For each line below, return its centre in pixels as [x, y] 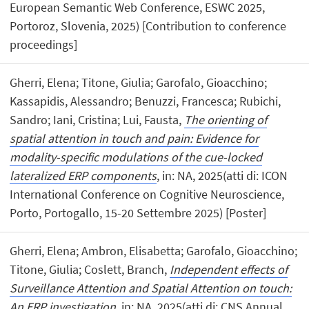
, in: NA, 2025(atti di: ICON [222, 175]
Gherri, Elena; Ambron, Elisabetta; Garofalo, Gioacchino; [154, 250]
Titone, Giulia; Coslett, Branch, [90, 269]
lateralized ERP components [83, 175]
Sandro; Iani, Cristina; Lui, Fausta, [97, 119]
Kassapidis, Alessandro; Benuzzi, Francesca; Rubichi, [146, 101]
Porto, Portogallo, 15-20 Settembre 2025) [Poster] [138, 212]
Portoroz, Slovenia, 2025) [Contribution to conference [148, 26]
